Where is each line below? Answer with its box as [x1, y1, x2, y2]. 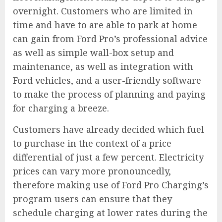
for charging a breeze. [13, 102, 109, 114]
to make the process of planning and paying [13, 88, 206, 101]
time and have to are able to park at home [13, 19, 197, 31]
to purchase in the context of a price [13, 137, 171, 150]
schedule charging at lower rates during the [13, 207, 208, 219]
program [13, 193, 52, 205]
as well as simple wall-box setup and [13, 47, 174, 59]
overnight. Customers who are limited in [13, 5, 193, 17]
